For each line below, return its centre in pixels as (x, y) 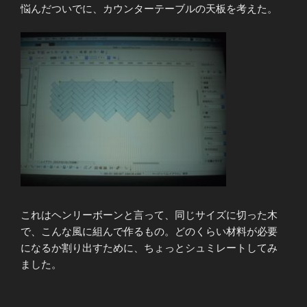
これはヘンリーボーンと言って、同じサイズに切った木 (149, 214)
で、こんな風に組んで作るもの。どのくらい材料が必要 (149, 231)
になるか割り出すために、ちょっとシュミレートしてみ (149, 247)
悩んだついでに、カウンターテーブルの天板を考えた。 (149, 8)
